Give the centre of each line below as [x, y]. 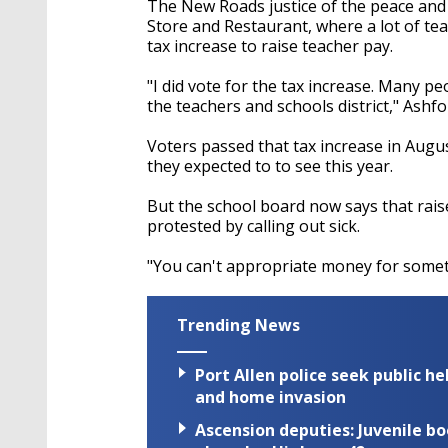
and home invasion [270, 397]
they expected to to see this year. [270, 165]
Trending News [238, 324]
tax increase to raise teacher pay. [270, 45]
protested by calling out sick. [253, 225]
